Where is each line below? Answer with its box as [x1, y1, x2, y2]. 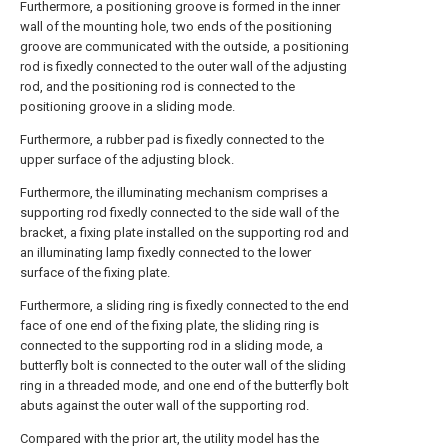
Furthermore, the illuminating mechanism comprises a [20, 185, 328, 200]
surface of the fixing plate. [20, 265, 170, 280]
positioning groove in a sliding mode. [20, 99, 235, 114]
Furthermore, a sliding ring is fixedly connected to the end [20, 298, 349, 313]
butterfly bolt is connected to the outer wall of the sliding [20, 358, 346, 373]
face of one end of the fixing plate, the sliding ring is [20, 318, 319, 333]
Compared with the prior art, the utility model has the [20, 431, 319, 446]
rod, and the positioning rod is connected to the [20, 79, 295, 94]
